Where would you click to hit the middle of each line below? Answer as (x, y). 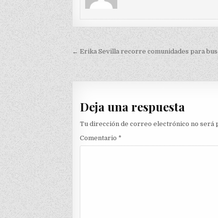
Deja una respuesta (133, 106)
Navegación (108, 53)
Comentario (99, 138)
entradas (99, 80)
